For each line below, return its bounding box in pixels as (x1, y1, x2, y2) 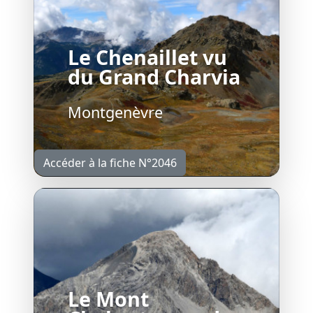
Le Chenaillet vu (68, 43, 227, 71)
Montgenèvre (68, 101, 163, 122)
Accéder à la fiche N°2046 (43, 154, 177, 170)
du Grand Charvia (68, 62, 240, 90)
